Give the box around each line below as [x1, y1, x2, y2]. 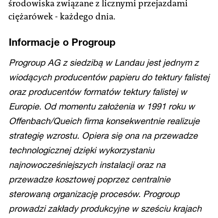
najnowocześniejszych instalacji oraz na [9, 159, 165, 170]
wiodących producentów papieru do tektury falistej [9, 71, 209, 82]
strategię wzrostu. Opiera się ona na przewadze [9, 129, 198, 141]
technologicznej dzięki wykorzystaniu [9, 144, 154, 155]
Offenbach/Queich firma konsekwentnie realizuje [9, 115, 200, 126]
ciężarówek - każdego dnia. [8, 10, 115, 22]
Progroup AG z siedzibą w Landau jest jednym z [9, 56, 199, 68]
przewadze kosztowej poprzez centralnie [9, 173, 170, 184]
